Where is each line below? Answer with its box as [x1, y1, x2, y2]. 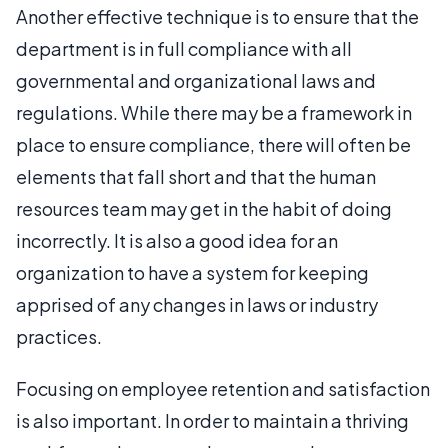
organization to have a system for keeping [16, 261, 369, 284]
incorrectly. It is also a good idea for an [16, 229, 338, 252]
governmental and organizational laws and [16, 69, 376, 92]
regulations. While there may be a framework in [16, 101, 412, 124]
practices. [16, 325, 102, 348]
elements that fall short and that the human [16, 165, 376, 188]
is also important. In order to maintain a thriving [16, 409, 409, 432]
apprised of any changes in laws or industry [16, 293, 378, 316]
